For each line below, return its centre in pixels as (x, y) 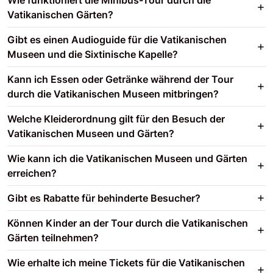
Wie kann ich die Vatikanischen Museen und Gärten (127, 158)
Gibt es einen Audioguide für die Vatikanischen (117, 39)
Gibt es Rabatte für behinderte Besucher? (104, 198)
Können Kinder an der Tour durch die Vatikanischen (128, 223)
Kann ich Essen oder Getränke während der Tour (120, 79)
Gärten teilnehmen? (53, 237)
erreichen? (32, 173)
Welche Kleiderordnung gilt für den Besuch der (116, 119)
